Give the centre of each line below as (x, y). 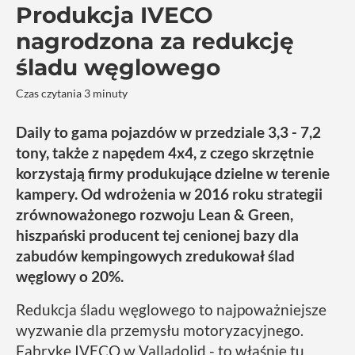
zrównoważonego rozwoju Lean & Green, (155, 215)
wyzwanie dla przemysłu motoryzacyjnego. (160, 330)
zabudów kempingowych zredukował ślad (155, 256)
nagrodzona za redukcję (155, 42)
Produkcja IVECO (115, 15)
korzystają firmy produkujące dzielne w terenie (173, 174)
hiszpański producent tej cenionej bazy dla (157, 235)
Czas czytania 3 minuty (72, 94)
